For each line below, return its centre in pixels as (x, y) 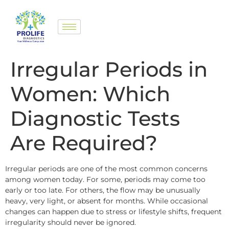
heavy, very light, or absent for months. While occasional (107, 201)
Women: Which (90, 94)
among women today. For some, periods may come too (105, 180)
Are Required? (84, 143)
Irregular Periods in (109, 70)
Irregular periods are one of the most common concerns (106, 169)
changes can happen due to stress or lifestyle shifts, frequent (113, 212)
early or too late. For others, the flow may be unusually (103, 190)
